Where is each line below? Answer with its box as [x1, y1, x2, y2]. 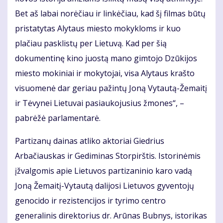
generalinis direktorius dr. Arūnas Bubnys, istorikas [15, 210, 207, 221]
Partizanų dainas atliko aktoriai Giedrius [15, 135, 164, 146]
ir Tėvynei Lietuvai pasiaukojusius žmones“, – [15, 97, 184, 109]
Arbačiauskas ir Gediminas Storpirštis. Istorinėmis [15, 150, 201, 161]
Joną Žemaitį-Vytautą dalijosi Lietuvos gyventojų [15, 180, 194, 191]
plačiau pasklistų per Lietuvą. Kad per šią [15, 37, 167, 49]
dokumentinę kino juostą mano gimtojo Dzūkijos [15, 52, 197, 64]
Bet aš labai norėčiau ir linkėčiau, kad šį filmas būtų [15, 7, 206, 19]
